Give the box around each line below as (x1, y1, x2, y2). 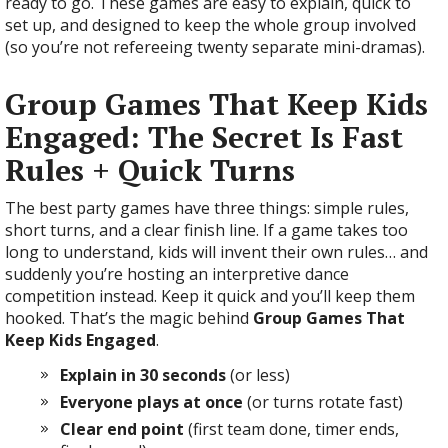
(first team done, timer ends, (184, 418, 399, 440)
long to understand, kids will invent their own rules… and (5, 241, 428, 263)
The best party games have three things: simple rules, (5, 197, 409, 219)
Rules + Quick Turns (5, 150, 295, 190)
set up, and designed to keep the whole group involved (5, 14, 416, 36)
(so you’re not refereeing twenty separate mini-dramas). (5, 36, 425, 58)
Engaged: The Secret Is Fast (5, 117, 403, 157)
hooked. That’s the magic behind (5, 307, 253, 329)
